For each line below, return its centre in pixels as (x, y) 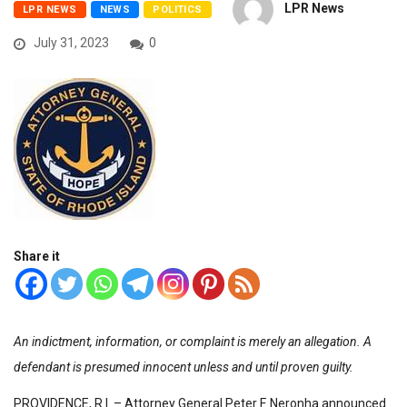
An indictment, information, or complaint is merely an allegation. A (193, 342)
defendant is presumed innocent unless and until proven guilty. (184, 367)
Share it (37, 256)
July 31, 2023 (70, 43)
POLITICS (178, 10)
